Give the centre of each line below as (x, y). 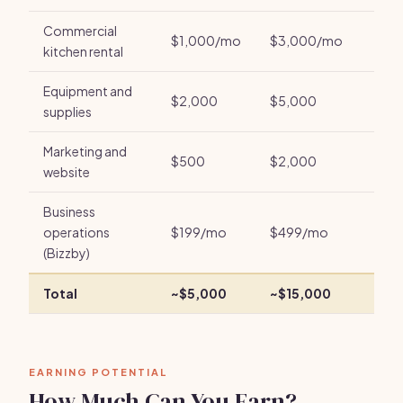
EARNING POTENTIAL (98, 372)
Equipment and (88, 91)
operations (76, 232)
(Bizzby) (67, 253)
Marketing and (85, 151)
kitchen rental (83, 51)
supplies (67, 112)
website (67, 172)
